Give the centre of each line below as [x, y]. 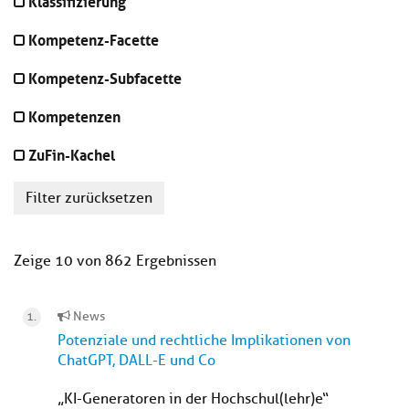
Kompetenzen [74, 115]
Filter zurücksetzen [89, 199]
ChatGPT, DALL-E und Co [136, 361]
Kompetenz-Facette [94, 39]
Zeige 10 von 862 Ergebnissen [115, 262]
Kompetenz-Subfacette [105, 77]
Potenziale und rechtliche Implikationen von [204, 341]
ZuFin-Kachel [72, 154]
